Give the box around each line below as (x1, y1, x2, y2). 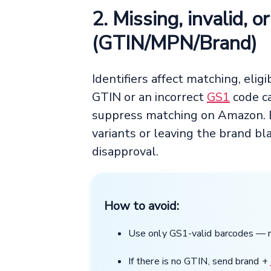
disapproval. (92, 143, 158, 160)
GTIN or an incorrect (92, 89, 207, 106)
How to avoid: (104, 198, 179, 215)
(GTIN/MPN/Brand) (92, 30, 257, 57)
